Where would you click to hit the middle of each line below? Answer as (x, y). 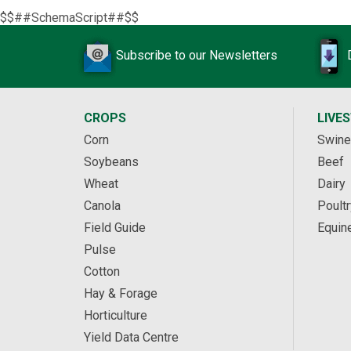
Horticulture (116, 315)
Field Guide (115, 228)
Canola (102, 206)
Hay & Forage (121, 293)
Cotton (102, 271)
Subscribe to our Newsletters (197, 56)
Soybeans (111, 162)
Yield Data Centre (131, 337)
